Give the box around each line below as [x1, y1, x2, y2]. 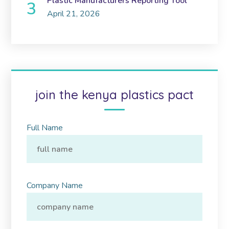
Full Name [27, 122, 63, 134]
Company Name [27, 180, 83, 192]
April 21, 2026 [47, 8, 101, 20]
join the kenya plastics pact [35, 87, 194, 103]
